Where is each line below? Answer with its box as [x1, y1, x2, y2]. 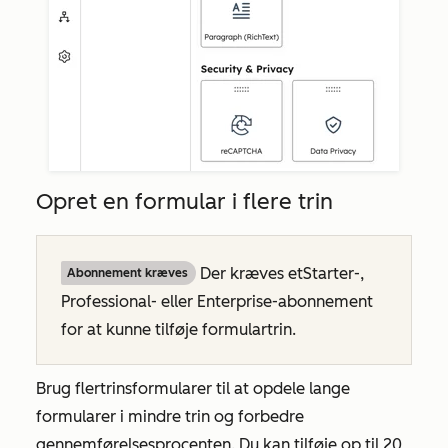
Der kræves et [196, 264, 303, 284]
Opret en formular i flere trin [36, 188, 333, 216]
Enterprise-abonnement [197, 292, 373, 312]
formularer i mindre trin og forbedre [36, 407, 304, 427]
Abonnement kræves [67, 266, 188, 281]
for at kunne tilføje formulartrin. [61, 320, 296, 340]
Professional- [61, 292, 157, 312]
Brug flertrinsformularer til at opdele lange [36, 379, 350, 399]
